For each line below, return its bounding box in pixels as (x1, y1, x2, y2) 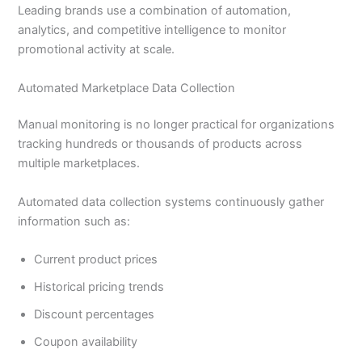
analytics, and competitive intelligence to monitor (18, 23, 287, 38)
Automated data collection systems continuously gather (18, 194, 325, 209)
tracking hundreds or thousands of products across (18, 137, 303, 152)
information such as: (18, 213, 131, 229)
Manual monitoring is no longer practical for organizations (18, 117, 335, 133)
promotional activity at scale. (18, 42, 175, 57)
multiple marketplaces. (18, 156, 141, 171)
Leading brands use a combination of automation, (18, 3, 292, 19)
